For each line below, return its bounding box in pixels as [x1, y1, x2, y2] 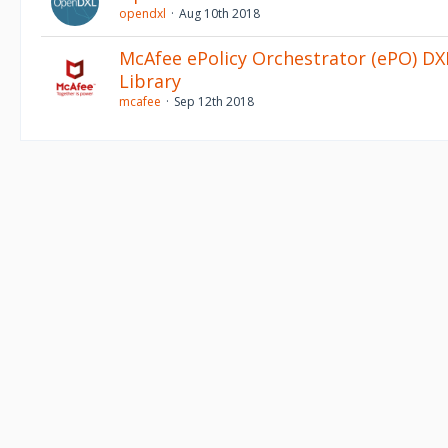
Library [119, 69, 181, 93]
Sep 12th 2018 [174, 93, 254, 110]
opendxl [119, 5, 166, 22]
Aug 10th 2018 [179, 5, 260, 22]
